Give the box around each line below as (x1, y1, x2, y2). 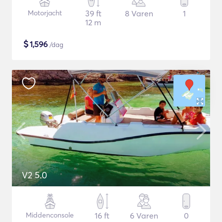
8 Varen (124, 8, 153, 18)
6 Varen (130, 211, 159, 221)
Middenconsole (26, 211, 74, 220)
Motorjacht (27, 8, 62, 17)
